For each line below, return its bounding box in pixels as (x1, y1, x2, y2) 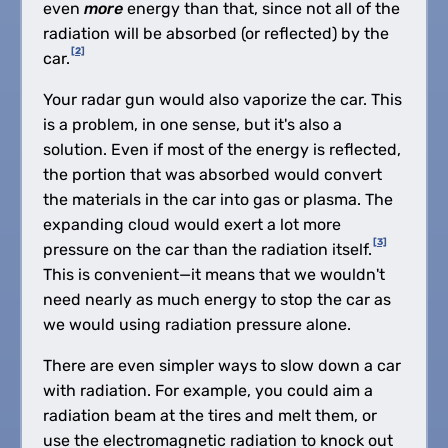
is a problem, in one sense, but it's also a (42, 114, 342, 134)
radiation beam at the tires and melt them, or (42, 405, 377, 425)
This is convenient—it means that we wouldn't (42, 264, 385, 284)
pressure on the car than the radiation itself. (42, 239, 372, 259)
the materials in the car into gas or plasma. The (42, 189, 393, 209)
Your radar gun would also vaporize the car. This (42, 89, 402, 109)
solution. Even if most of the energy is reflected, (42, 139, 401, 159)
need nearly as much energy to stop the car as (42, 289, 391, 309)
